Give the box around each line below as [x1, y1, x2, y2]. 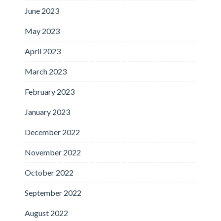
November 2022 [25, 147, 81, 157]
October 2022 [25, 167, 74, 177]
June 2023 [25, 5, 59, 15]
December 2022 [25, 127, 80, 137]
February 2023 [25, 86, 74, 96]
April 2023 [25, 46, 61, 56]
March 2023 [25, 66, 67, 76]
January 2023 [25, 107, 70, 116]
